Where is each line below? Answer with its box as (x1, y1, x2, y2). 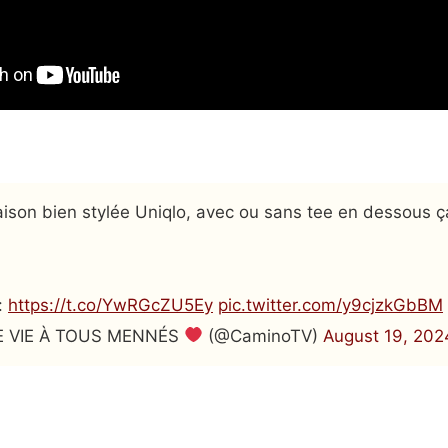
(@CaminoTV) (203, 325, 324, 346)
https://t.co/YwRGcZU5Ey (8, 294, 213, 315)
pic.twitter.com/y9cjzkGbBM (218, 294, 443, 315)
